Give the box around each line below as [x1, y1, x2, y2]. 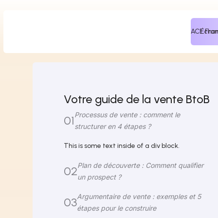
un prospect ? [77, 173, 122, 181]
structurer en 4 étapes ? [74, 122, 151, 130]
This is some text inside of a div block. [64, 142, 180, 150]
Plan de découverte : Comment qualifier [77, 161, 204, 169]
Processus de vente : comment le [74, 110, 181, 119]
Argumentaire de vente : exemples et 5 [77, 192, 201, 200]
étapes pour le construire [77, 204, 157, 212]
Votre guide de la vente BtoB [64, 92, 210, 106]
